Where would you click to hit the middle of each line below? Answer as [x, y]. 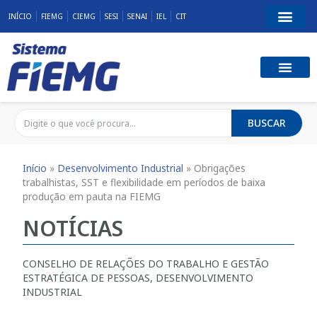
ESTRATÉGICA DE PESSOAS [87, 277]
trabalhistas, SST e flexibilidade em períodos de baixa [144, 182]
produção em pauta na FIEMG [92, 196]
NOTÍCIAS [73, 228]
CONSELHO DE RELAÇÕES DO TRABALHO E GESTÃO [146, 263]
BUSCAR [267, 123]
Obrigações [220, 168]
